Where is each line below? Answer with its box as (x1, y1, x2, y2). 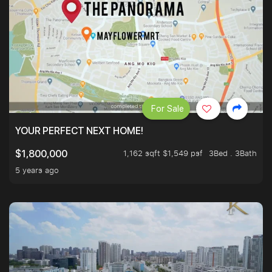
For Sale (151, 104, 184, 114)
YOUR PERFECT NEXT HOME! (15, 125, 143, 137)
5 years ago (15, 165, 59, 176)
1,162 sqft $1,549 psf (123, 148, 203, 159)
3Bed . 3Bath (209, 148, 257, 159)
